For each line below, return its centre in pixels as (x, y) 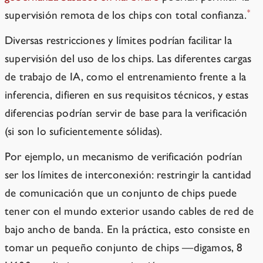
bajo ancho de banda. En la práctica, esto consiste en (127, 230)
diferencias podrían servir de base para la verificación (126, 113)
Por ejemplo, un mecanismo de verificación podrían (124, 157)
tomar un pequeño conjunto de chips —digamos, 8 (124, 248)
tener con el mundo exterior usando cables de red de (129, 211)
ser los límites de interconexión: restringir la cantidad (128, 175)
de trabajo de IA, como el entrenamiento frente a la (126, 77)
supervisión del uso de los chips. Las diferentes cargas (128, 59)
